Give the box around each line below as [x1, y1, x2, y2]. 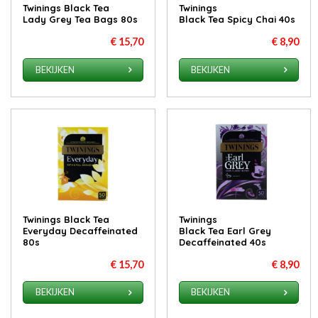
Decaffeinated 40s [178, 236, 266, 248]
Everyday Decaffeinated [23, 224, 138, 236]
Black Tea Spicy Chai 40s [178, 13, 295, 26]
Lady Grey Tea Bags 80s [23, 13, 138, 26]
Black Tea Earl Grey [178, 224, 271, 236]
